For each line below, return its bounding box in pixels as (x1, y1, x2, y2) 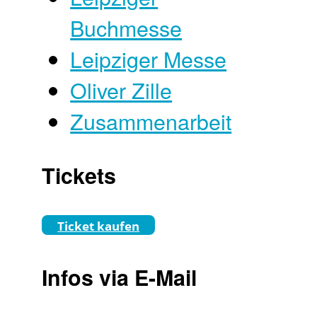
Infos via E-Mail (42, 261, 197, 292)
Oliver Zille (70, 74, 173, 106)
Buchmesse (70, 12, 183, 44)
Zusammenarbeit (70, 105, 232, 137)
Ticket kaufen (57, 218, 140, 235)
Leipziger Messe (70, 43, 227, 75)
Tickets (42, 159, 117, 190)
